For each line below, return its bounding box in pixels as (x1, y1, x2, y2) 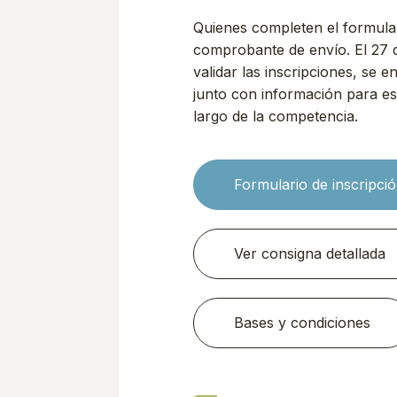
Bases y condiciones (234, 313, 371, 331)
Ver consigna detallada (234, 244, 386, 262)
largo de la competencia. (193, 107, 359, 126)
